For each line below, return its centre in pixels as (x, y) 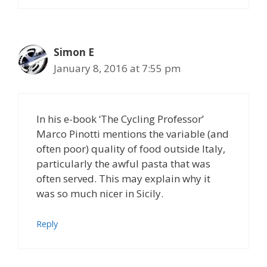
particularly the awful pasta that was (123, 163)
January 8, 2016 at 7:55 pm (117, 69)
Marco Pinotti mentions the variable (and (133, 133)
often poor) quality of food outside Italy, (131, 148)
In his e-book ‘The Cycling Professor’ (120, 119)
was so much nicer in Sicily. (100, 193)
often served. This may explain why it (123, 178)
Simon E (74, 52)
